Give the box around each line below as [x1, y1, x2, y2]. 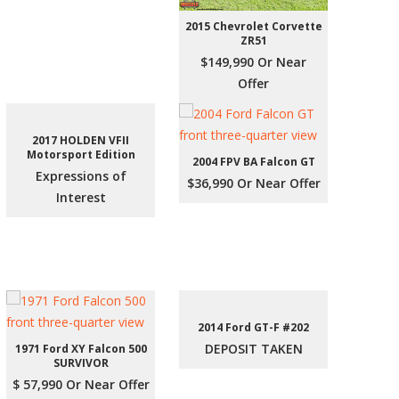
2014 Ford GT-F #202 [198, 320, 310, 336]
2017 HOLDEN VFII [32, 133, 130, 149]
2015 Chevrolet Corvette [184, 19, 322, 35]
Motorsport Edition [26, 147, 135, 163]
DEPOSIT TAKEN [204, 340, 303, 358]
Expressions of [35, 167, 126, 185]
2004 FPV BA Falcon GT [191, 154, 315, 170]
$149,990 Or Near [200, 53, 307, 71]
